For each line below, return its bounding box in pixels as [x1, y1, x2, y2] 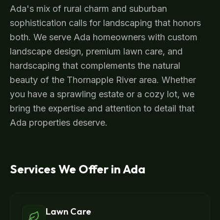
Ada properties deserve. [10, 117, 108, 128]
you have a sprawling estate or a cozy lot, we [10, 89, 194, 99]
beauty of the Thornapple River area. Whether [10, 75, 196, 85]
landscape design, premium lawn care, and [10, 46, 183, 56]
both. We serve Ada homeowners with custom [10, 32, 197, 42]
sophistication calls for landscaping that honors [10, 18, 201, 28]
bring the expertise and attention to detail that [10, 103, 194, 113]
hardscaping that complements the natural [10, 60, 180, 71]
